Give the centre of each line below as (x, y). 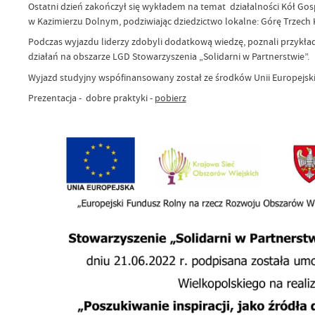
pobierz (170, 98)
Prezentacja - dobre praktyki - (91, 98)
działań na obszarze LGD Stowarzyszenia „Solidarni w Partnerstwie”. (168, 57)
